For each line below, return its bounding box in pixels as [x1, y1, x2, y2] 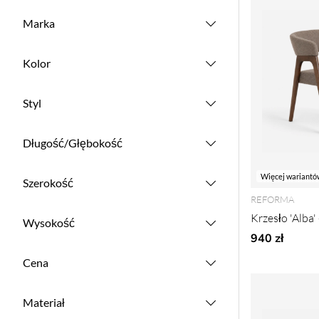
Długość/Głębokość [23, 136, 122, 150]
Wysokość [23, 216, 75, 229]
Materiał [23, 296, 65, 309]
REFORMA [251, 194, 294, 205]
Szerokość [23, 176, 73, 189]
